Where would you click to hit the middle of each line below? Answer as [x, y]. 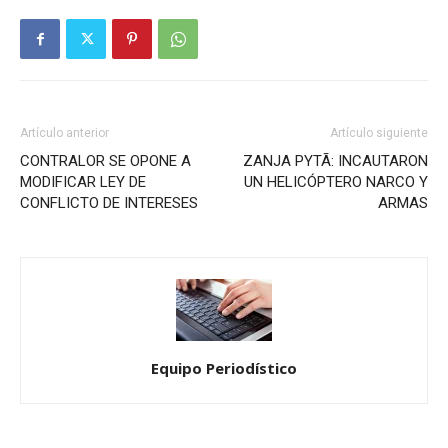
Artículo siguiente [379, 133]
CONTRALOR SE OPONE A [105, 161]
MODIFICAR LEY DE [83, 182]
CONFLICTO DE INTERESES [109, 203]
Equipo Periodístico [224, 368]
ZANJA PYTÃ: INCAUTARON [335, 161]
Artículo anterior [64, 133]
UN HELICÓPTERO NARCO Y [336, 182]
